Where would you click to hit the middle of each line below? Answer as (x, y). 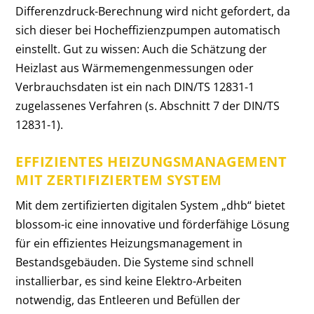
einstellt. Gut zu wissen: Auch (93, 49)
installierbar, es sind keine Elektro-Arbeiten (129, 281)
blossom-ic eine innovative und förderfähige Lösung (153, 224)
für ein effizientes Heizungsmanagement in (129, 243)
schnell (235, 262)
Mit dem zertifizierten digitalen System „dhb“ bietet (151, 205)
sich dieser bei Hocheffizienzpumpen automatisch (148, 30)
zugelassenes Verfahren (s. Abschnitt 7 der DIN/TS (148, 106)
